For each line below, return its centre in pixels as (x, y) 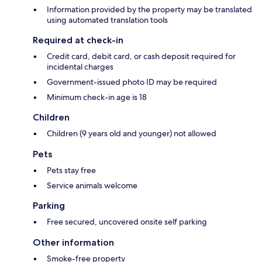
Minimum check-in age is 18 (97, 97)
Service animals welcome (92, 186)
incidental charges (80, 67)
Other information (73, 243)
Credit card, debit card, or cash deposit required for (141, 56)
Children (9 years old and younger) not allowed (132, 134)
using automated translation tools (107, 20)
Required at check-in (78, 40)
